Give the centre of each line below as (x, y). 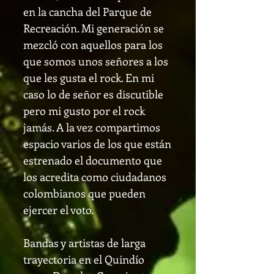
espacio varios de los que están (97, 144)
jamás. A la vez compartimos (92, 127)
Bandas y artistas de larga (84, 243)
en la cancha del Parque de (87, 12)
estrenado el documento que (93, 160)
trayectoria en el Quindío (84, 259)
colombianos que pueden (84, 193)
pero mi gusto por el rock (84, 111)
